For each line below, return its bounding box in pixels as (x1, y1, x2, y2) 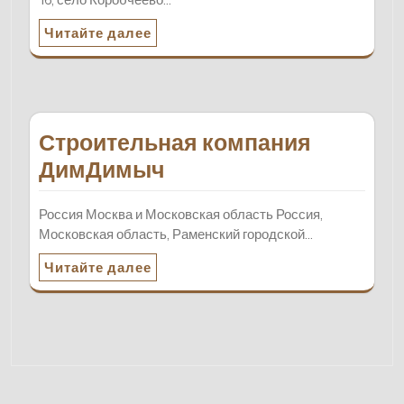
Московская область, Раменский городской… (39, 225, 313, 243)
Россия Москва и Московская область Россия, (39, 206, 323, 224)
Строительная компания (39, 129, 311, 157)
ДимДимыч (39, 156, 165, 184)
